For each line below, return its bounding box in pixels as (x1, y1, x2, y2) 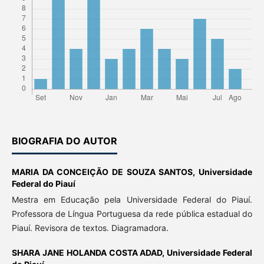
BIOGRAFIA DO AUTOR (11, 135, 117, 147)
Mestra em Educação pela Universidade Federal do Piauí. (11, 194, 253, 205)
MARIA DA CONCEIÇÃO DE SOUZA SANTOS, (11, 167, 199, 177)
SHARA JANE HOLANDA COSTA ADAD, (11, 247, 167, 258)
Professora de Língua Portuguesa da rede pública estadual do (11, 209, 253, 219)
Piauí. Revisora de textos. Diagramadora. (11, 223, 171, 233)
